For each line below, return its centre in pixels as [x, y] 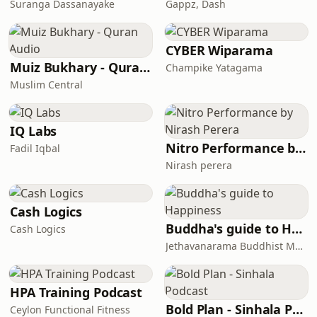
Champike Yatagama [214, 68]
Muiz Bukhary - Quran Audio [145, 67]
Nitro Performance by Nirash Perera [301, 148]
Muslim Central [46, 85]
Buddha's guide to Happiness [297, 229]
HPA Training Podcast [76, 292]
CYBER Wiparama [219, 50]
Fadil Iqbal [35, 148]
